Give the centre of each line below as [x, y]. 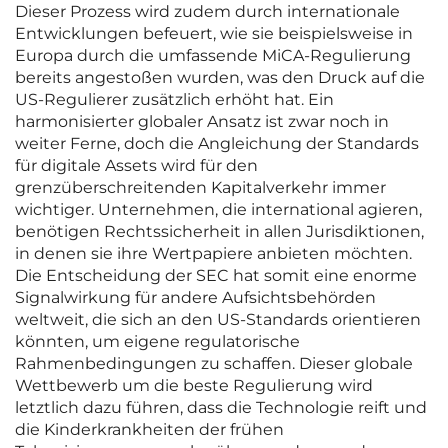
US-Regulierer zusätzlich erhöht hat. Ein [174, 100]
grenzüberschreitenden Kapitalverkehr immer [200, 188]
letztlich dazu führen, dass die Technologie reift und [221, 408]
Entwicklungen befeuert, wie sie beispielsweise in [214, 34]
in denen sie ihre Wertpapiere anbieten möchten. [213, 254]
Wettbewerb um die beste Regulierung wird [194, 386]
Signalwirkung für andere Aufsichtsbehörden [195, 298]
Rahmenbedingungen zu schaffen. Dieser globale [214, 364]
